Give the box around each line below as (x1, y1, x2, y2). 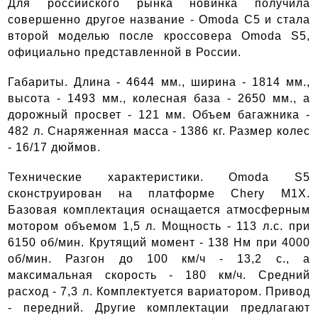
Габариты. (8, 75, 75, 88)
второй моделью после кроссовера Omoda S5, (8, 29, 310, 42)
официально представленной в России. (8, 45, 246, 58)
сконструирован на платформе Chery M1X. (8, 187, 310, 199)
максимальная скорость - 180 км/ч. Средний (8, 268, 310, 281)
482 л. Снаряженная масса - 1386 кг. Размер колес (8, 124, 310, 137)
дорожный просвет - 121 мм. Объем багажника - (8, 108, 310, 121)
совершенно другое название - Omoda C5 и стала (8, 13, 310, 26)
